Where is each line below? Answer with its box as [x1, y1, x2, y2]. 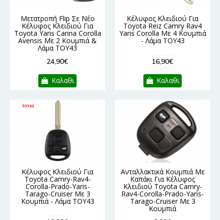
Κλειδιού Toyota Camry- [123, 182, 202, 192]
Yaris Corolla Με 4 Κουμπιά [119, 28, 206, 38]
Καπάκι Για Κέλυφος [130, 174, 195, 184]
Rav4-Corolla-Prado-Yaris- [121, 189, 204, 199]
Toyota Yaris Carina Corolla [14, 28, 101, 38]
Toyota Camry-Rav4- [24, 174, 91, 184]
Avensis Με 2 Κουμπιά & [18, 36, 97, 46]
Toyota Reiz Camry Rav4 [123, 21, 202, 31]
